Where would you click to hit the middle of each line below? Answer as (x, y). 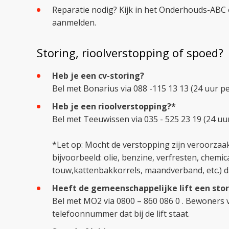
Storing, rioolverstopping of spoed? (130, 52)
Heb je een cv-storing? (98, 76)
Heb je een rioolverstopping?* (114, 106)
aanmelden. (74, 22)
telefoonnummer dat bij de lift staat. (121, 214)
